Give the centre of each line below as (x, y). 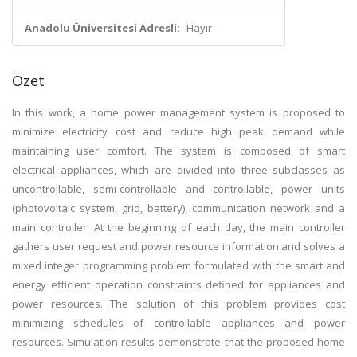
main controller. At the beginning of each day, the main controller (178, 227)
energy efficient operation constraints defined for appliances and (178, 284)
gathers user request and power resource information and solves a (178, 246)
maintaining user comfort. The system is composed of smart (178, 151)
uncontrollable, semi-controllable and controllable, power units (178, 189)
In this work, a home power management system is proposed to (178, 112)
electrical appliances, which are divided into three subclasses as (178, 170)
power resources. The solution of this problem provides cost (178, 304)
